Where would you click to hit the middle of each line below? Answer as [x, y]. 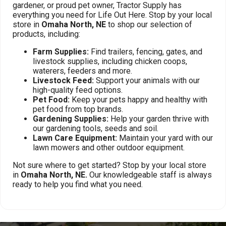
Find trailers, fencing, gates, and [146, 52]
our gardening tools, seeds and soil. [96, 128]
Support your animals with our [147, 80]
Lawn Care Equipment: [75, 138]
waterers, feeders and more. [82, 71]
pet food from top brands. [78, 109]
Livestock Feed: [63, 80]
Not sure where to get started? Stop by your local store [109, 165]
